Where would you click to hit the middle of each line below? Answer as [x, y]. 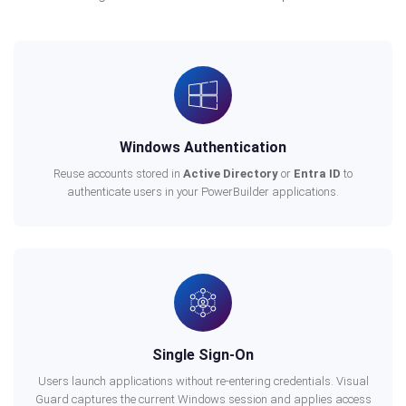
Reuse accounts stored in [118, 174]
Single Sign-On [203, 355]
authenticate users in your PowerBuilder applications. [203, 192]
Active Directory [231, 174]
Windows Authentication [203, 147]
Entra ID [317, 174]
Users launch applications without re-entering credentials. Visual [203, 381]
